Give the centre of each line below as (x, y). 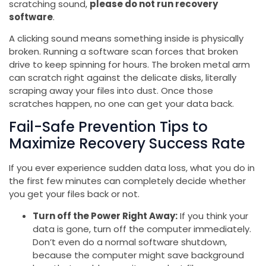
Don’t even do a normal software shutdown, (130, 242)
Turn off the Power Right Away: (105, 216)
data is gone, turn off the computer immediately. (142, 229)
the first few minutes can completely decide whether (127, 181)
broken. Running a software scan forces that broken (123, 52)
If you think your (213, 216)
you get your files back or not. (74, 194)
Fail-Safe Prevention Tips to (108, 127)
